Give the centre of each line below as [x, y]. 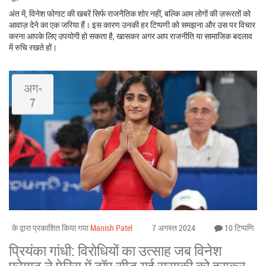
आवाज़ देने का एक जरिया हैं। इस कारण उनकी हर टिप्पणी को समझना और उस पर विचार [132, 24]
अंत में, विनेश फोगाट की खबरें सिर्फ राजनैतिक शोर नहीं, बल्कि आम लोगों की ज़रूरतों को [130, 13]
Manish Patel [111, 227]
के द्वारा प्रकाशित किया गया [51, 227]
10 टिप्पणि [238, 227]
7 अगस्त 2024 [173, 227]
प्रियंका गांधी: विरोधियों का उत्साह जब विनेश [115, 250]
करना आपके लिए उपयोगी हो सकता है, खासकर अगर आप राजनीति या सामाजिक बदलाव [131, 36]
